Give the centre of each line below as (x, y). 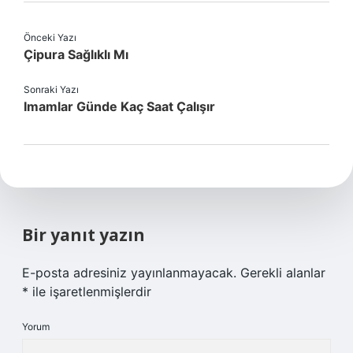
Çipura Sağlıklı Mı (76, 54)
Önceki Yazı (50, 37)
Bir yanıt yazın (84, 235)
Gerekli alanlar (283, 273)
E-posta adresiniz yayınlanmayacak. (129, 273)
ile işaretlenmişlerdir (90, 292)
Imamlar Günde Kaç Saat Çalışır (119, 106)
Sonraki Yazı (51, 89)
